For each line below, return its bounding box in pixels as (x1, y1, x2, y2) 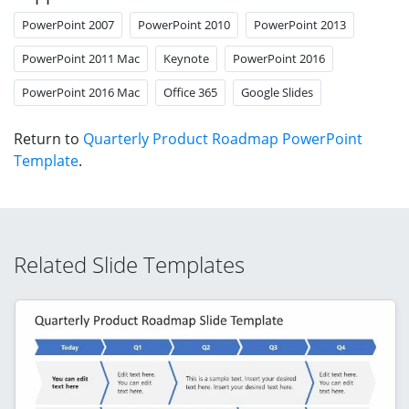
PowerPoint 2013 (254, 16, 346, 33)
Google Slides (241, 83, 313, 100)
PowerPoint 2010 (138, 16, 230, 33)
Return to (14, 128, 83, 149)
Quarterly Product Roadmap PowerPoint (83, 128, 362, 149)
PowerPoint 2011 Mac (22, 49, 140, 67)
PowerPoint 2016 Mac (22, 83, 140, 100)
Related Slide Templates (14, 248, 245, 279)
